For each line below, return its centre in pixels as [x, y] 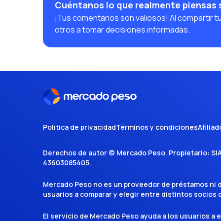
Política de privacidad [79, 127]
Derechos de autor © [80, 153]
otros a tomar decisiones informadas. [122, 30]
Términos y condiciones [157, 127]
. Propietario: [187, 153]
